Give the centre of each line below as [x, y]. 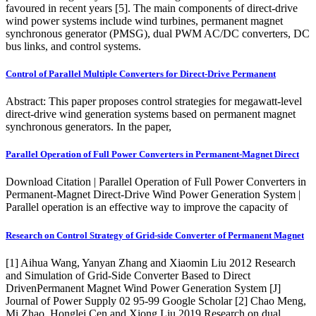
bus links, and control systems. [73, 46]
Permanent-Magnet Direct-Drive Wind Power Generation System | [153, 195]
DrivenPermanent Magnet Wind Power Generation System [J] [143, 288]
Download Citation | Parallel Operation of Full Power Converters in [156, 182]
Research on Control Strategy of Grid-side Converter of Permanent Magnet [155, 235]
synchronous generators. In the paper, [89, 127]
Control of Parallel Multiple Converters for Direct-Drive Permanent [141, 73]
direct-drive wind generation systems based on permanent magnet [151, 114]
